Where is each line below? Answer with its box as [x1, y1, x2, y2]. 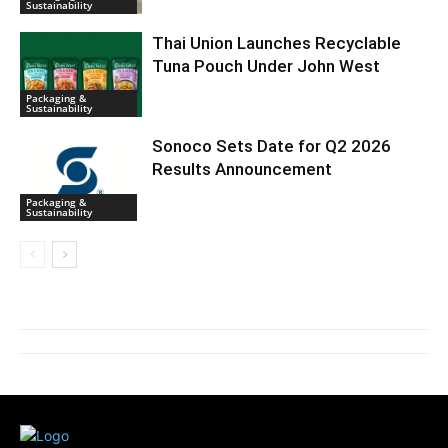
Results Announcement [152, 159, 333, 180]
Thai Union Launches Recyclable [152, 32, 402, 53]
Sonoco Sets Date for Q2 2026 [152, 136, 392, 157]
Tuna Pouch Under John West [152, 55, 381, 76]
